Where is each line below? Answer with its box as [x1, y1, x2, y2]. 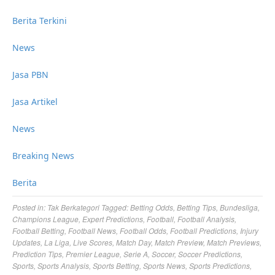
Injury [240, 225, 258, 236]
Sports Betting [93, 260, 139, 271]
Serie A [123, 249, 148, 259]
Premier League [66, 249, 120, 259]
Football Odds [120, 225, 166, 236]
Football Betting [12, 225, 64, 236]
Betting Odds [130, 202, 173, 212]
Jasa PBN [12, 69, 48, 80]
